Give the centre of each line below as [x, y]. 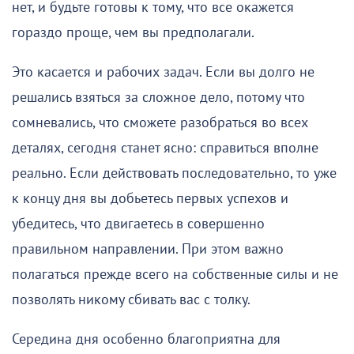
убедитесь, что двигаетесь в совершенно [138, 224]
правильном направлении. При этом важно [148, 249]
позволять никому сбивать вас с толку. [131, 299]
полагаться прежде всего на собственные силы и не [175, 274]
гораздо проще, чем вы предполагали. [133, 32]
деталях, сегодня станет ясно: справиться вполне [165, 148]
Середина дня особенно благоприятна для [146, 339]
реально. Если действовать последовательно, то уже [174, 173]
